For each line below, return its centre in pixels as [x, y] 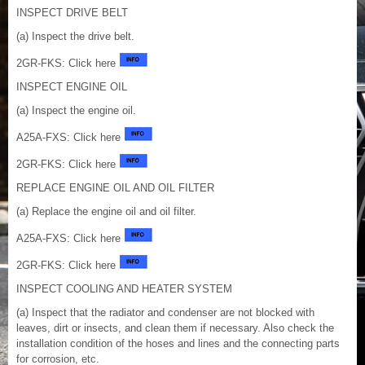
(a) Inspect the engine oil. [76, 111]
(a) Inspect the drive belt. [75, 37]
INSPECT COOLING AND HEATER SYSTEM [124, 289]
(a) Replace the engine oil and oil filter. [106, 212]
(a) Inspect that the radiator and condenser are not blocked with [165, 313]
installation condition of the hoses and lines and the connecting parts [178, 344]
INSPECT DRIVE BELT [72, 13]
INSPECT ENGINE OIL [72, 87]
